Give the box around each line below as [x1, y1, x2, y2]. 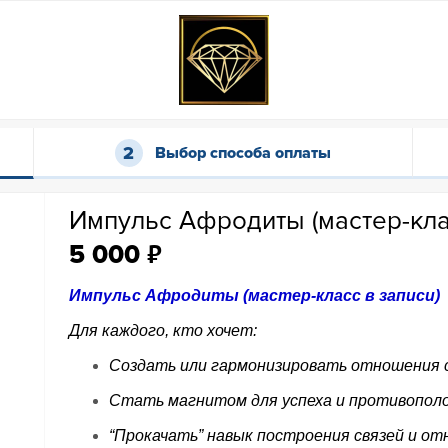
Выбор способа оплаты [154, 143, 331, 164]
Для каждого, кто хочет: [69, 322, 258, 339]
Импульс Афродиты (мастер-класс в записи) [69, 287, 441, 304]
